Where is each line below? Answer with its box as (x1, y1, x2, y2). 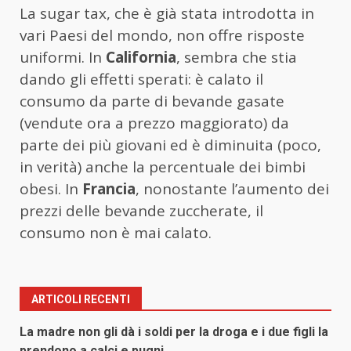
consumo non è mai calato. (20, 222, 212, 243)
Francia (82, 178, 136, 199)
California (106, 46, 176, 67)
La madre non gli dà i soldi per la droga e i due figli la (20, 324, 328, 339)
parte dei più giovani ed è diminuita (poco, (20, 134, 321, 155)
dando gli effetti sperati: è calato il (20, 68, 263, 89)
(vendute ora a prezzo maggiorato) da (20, 112, 289, 133)
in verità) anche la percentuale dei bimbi (20, 156, 306, 177)
